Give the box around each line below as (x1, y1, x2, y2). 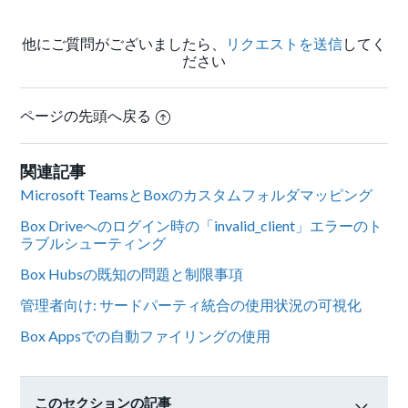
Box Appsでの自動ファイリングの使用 (20, 327, 271, 345)
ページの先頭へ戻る (20, 107, 152, 125)
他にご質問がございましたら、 (22, 35, 226, 53)
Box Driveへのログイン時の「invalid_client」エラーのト (20, 217, 383, 235)
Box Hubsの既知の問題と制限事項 (20, 265, 244, 283)
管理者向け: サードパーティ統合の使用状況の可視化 (20, 296, 362, 314)
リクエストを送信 (226, 35, 342, 53)
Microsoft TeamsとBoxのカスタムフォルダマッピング (20, 186, 373, 204)
